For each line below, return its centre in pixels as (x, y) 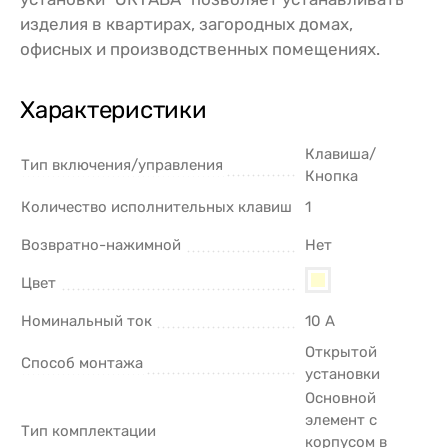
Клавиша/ (340, 153)
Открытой (341, 351)
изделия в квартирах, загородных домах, (186, 23)
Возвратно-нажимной (101, 244)
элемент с (341, 419)
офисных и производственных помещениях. (200, 48)
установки (342, 373)
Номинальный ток (86, 320)
